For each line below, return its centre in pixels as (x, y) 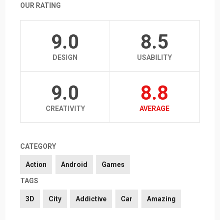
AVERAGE (155, 109)
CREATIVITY (65, 109)
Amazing (162, 199)
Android (74, 165)
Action (36, 165)
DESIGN (65, 58)
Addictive (91, 199)
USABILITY (155, 58)
